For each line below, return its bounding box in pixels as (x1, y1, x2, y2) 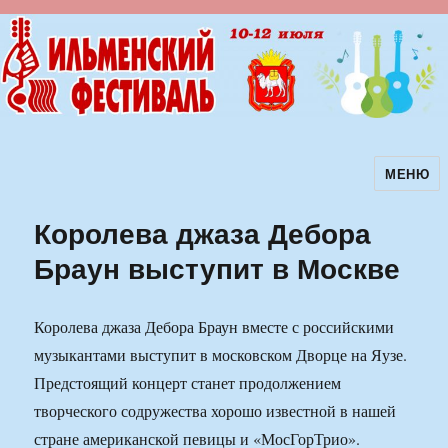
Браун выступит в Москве (34, 247, 401, 289)
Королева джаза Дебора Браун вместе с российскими (34, 316, 395, 338)
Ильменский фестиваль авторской (7, 170, 409, 204)
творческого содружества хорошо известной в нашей (34, 400, 397, 422)
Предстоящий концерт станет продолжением (34, 372, 342, 394)
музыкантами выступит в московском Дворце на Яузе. (34, 344, 408, 366)
